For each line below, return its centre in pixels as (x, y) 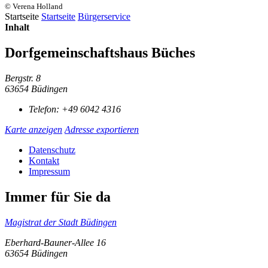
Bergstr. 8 (23, 78)
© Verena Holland (34, 6)
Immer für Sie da (58, 197)
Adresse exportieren (102, 129)
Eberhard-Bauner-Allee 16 (55, 242)
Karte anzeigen (33, 129)
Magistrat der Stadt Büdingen (61, 222)
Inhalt (17, 27)
